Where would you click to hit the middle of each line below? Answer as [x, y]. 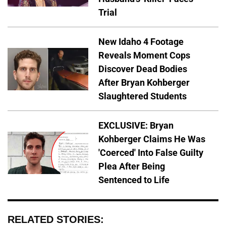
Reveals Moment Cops [144, 55]
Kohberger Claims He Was [152, 139]
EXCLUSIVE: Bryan [136, 126]
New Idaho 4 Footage [141, 42]
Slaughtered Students [143, 96]
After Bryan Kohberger [144, 83]
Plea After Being [132, 166]
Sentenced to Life [134, 180]
